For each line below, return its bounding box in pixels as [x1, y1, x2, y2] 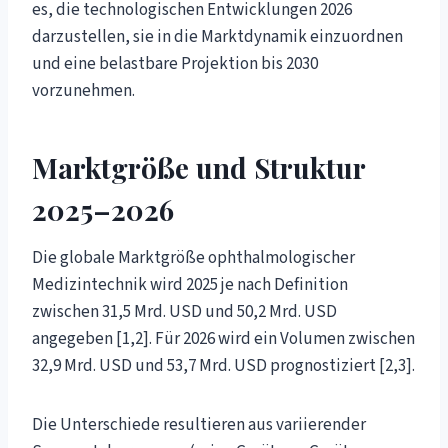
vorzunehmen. [32, 78, 135, 103]
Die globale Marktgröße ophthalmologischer [32, 245, 355, 270]
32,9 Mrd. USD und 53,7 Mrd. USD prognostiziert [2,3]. [32, 353, 415, 378]
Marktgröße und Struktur [32, 148, 365, 186]
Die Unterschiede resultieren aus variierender [32, 412, 366, 437]
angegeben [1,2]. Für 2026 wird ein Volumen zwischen [32, 326, 415, 351]
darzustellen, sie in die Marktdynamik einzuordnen [32, 24, 403, 49]
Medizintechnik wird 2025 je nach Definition [32, 272, 348, 297]
